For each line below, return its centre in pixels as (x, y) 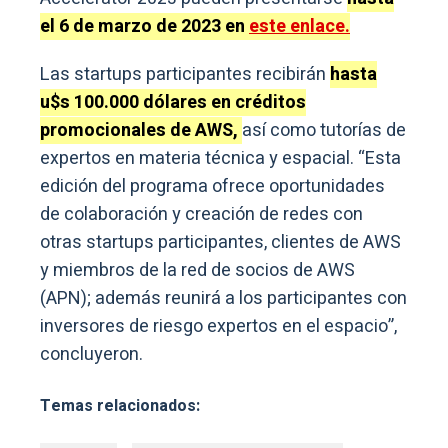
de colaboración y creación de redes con (201, 214)
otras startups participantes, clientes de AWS (220, 242)
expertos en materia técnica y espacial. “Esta (220, 158)
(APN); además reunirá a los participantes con (223, 298)
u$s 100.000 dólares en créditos (173, 102)
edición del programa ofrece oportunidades (212, 186)
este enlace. (299, 26)
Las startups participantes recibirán (185, 74)
